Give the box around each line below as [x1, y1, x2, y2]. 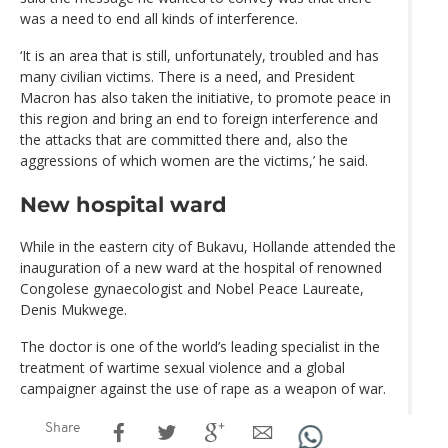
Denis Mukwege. [20, 299, 127, 319]
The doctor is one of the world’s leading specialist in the [20, 336, 380, 356]
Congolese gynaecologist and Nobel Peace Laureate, [20, 278, 364, 298]
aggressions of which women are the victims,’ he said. [20, 151, 368, 171]
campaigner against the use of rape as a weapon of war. [20, 378, 386, 398]
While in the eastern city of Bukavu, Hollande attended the [20, 236, 396, 256]
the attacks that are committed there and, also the [20, 130, 348, 150]
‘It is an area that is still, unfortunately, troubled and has [20, 46, 379, 66]
